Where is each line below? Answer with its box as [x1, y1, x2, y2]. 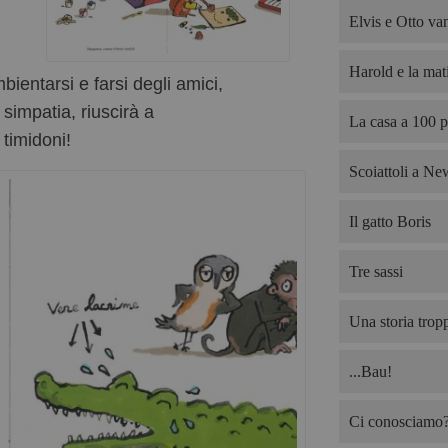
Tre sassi [348, 263, 403, 280]
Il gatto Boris [348, 213, 431, 230]
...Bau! [348, 363, 392, 380]
